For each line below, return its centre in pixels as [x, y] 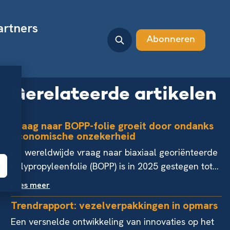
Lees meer [31, 185]
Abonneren [171, 40]
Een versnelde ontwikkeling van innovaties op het [113, 222]
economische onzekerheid [73, 136]
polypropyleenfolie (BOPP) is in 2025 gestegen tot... [115, 166]
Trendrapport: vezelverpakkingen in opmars [114, 205]
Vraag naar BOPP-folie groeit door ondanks [112, 126]
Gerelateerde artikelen [114, 95]
